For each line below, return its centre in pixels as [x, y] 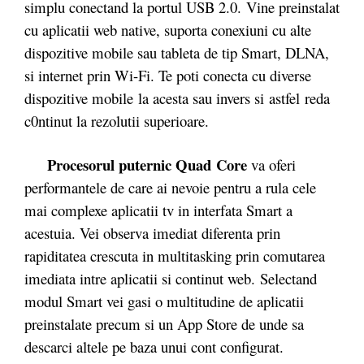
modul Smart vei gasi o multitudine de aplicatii [164, 301]
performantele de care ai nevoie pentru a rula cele [170, 187]
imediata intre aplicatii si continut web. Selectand [171, 278]
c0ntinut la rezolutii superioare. [117, 121]
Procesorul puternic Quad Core [147, 164]
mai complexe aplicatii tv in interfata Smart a [158, 210]
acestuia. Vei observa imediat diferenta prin [152, 232]
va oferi [271, 164]
